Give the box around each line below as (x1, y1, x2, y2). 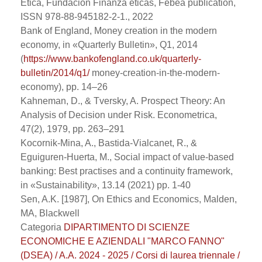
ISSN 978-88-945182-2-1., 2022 (20, 12, 153, 22)
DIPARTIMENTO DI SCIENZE (64, 222, 190, 232)
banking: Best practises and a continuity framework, (20, 166, 233, 176)
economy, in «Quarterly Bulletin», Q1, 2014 (20, 40, 198, 50)
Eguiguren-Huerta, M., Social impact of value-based (20, 152, 234, 162)
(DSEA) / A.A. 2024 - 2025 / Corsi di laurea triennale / (20, 250, 240, 260)
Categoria (20, 222, 64, 232)
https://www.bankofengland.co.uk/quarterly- (23, 54, 201, 64)
